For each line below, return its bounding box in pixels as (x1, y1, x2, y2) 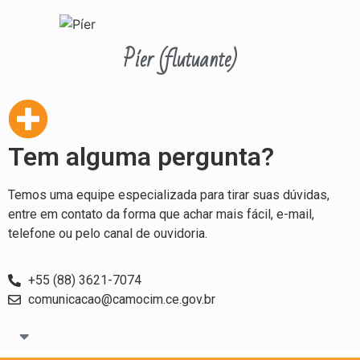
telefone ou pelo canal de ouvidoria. (8, 225, 207, 241)
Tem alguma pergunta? (8, 141, 274, 172)
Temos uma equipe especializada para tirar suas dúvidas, (8, 186, 329, 202)
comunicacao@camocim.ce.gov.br (28, 292, 215, 308)
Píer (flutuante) (123, 39, 237, 80)
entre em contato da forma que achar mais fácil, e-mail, (8, 206, 314, 222)
